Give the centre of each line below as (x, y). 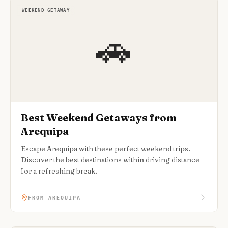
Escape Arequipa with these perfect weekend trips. (106, 149)
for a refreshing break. (59, 171)
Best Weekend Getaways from (99, 117)
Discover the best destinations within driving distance (110, 160)
